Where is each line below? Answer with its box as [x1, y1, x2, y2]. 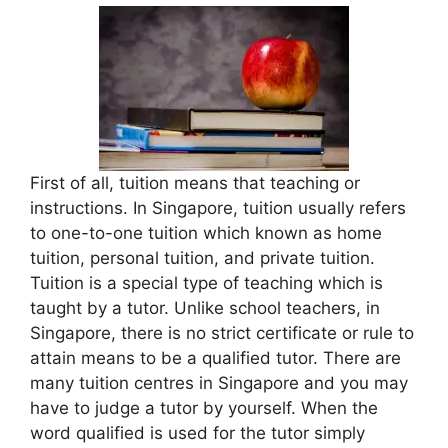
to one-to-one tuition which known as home [30, 223, 382, 244]
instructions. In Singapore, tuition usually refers [30, 198, 406, 219]
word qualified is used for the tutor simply [30, 423, 365, 444]
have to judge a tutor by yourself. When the [30, 398, 378, 419]
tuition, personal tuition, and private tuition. [30, 248, 375, 269]
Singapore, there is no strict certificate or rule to [30, 323, 414, 344]
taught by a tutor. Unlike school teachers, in [30, 298, 380, 319]
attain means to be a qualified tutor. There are [30, 348, 401, 369]
